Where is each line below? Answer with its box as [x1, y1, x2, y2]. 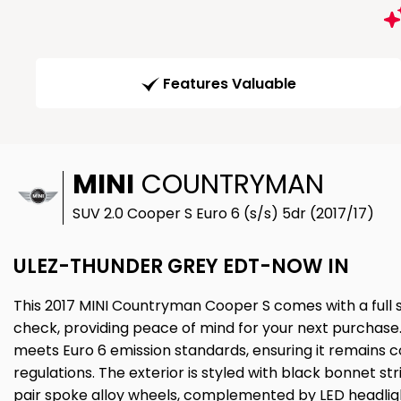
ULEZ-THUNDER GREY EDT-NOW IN [13, 252, 349, 281]
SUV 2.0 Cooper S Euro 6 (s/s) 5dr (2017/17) [73, 203, 374, 225]
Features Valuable [162, 73, 296, 95]
